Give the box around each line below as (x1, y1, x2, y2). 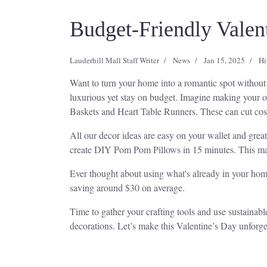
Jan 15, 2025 (204, 55, 245, 66)
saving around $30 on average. (70, 181, 185, 194)
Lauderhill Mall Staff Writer (70, 55, 159, 66)
